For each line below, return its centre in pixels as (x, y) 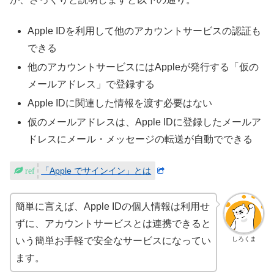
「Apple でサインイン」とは (96, 170)
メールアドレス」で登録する (91, 84)
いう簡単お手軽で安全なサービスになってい (113, 241)
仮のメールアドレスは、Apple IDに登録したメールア (145, 122)
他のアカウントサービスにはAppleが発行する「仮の (143, 67)
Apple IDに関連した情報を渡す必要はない (120, 103)
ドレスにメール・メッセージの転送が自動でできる (140, 139)
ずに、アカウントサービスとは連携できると (113, 224)
